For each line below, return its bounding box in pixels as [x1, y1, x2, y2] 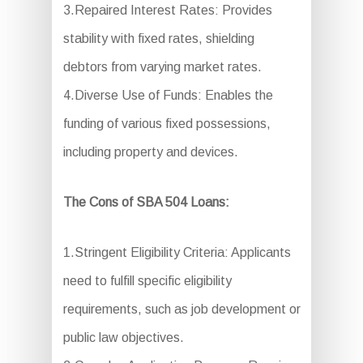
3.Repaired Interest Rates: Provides [62, 3, 272, 18]
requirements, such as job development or [62, 302, 301, 317]
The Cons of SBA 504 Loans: [62, 195, 229, 210]
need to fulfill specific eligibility [62, 274, 232, 288]
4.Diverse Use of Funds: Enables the [62, 88, 273, 103]
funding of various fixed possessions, [62, 117, 271, 131]
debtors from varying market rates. [62, 60, 262, 75]
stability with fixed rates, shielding [62, 32, 254, 46]
